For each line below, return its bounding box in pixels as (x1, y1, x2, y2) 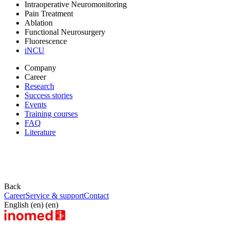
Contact (84, 191, 109, 200)
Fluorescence (25, 36, 67, 45)
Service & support (26, 191, 84, 200)
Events (25, 100, 47, 109)
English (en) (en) (4, 200, 58, 209)
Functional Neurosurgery (25, 27, 105, 36)
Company (25, 63, 56, 72)
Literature (25, 127, 56, 136)
